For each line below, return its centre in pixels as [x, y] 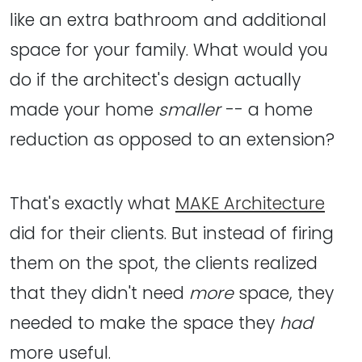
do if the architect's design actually [155, 80]
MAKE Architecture [250, 203]
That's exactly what [93, 203]
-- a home [267, 109]
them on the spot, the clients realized [164, 263]
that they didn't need [99, 293]
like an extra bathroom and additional [168, 20]
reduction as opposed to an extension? [172, 139]
